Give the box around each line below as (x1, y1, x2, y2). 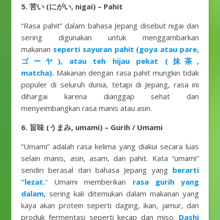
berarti (172, 165, 199, 175)
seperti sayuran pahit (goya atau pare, (53, 44, 199, 54)
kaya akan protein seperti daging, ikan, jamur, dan (21, 200, 199, 210)
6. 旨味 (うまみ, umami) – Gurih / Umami (21, 122, 163, 132)
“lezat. (21, 177, 45, 187)
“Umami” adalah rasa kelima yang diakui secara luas (21, 141, 199, 151)
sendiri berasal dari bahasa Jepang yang (21, 165, 168, 175)
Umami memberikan (48, 177, 133, 187)
